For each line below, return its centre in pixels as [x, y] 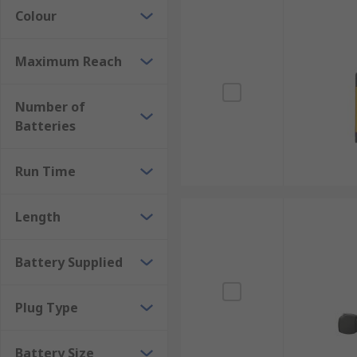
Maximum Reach [69, 61]
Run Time [45, 171]
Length [38, 217]
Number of [50, 107]
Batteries [45, 126]
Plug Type [47, 308]
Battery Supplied [69, 262]
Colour [36, 16]
